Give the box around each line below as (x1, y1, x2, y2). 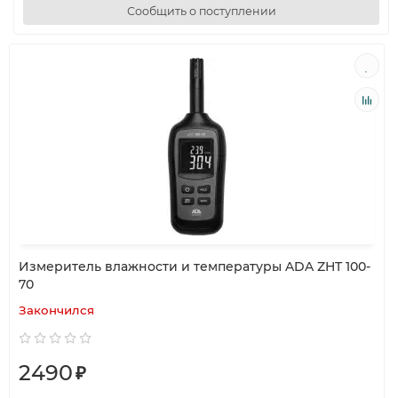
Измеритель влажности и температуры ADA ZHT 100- (19, 259, 370, 275)
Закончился (19, 303, 94, 317)
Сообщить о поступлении (126, 4, 276, 18)
